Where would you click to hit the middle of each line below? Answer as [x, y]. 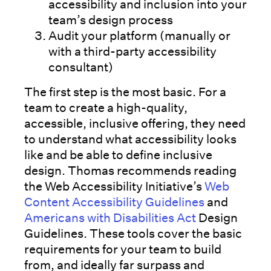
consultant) [81, 67]
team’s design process [111, 20]
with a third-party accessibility [132, 51]
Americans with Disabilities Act [110, 217]
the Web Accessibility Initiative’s [114, 186]
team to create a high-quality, [106, 107]
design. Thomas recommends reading [130, 170]
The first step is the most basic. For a [125, 92]
